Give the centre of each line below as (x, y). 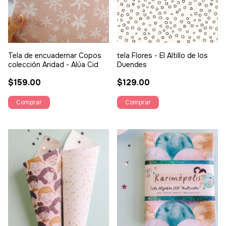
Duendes (132, 65)
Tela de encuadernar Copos (55, 56)
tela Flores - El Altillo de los (162, 56)
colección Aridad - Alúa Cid (53, 65)
